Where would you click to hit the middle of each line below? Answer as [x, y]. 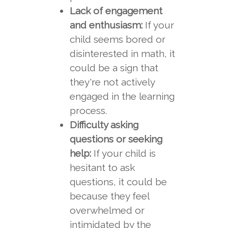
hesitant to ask [102, 167]
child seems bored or [117, 39]
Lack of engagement [116, 11]
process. [88, 110]
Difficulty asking [104, 125]
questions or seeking [116, 139]
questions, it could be [118, 182]
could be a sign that [114, 68]
